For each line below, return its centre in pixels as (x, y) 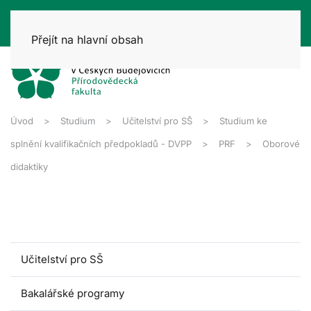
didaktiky (29, 166)
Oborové (281, 143)
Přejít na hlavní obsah (87, 40)
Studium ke (243, 120)
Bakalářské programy (73, 293)
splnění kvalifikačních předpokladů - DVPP (101, 143)
